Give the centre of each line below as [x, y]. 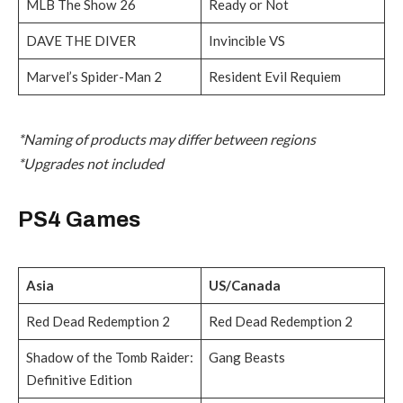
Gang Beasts [246, 358]
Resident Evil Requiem [274, 77]
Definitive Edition [79, 380]
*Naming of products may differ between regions [167, 139]
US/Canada [246, 286]
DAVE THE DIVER [81, 41]
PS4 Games [79, 220]
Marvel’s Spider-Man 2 [94, 77]
